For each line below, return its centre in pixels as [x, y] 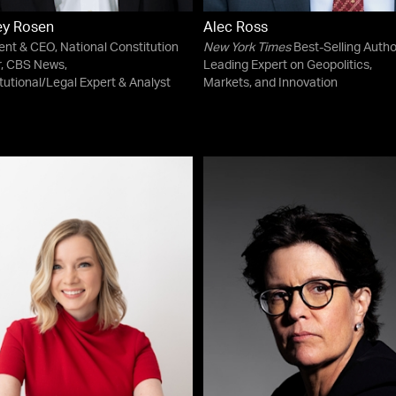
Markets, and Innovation [270, 84]
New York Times [247, 48]
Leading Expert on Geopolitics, [288, 66]
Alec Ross [236, 29]
